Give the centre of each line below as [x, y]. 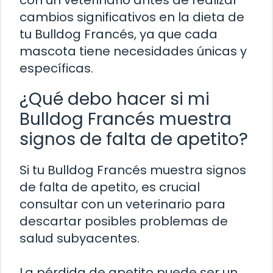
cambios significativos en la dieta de [132, 17]
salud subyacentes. [80, 238]
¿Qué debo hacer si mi [115, 99]
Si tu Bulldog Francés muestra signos [133, 170]
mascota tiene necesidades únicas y [133, 51]
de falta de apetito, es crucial [110, 187]
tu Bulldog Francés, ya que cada [119, 34]
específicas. [56, 68]
